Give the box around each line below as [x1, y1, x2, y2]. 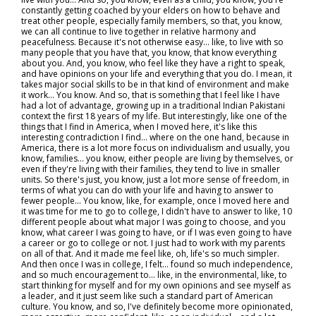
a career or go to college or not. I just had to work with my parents [21, 237, 285, 249]
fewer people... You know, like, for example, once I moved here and [21, 195, 289, 207]
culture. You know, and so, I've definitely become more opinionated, [21, 300, 293, 312]
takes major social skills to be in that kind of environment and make [21, 78, 289, 90]
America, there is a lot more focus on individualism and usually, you [21, 142, 290, 154]
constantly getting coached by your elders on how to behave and [21, 4, 280, 16]
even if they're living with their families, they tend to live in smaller [21, 163, 280, 175]
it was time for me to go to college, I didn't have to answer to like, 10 [21, 205, 292, 217]
